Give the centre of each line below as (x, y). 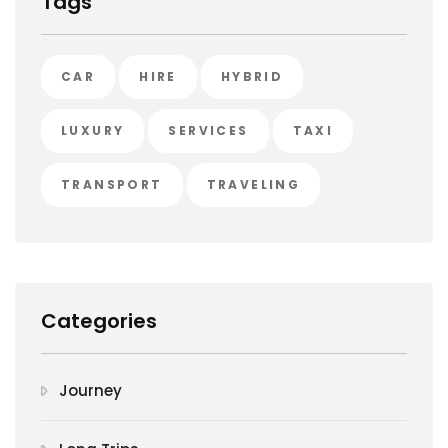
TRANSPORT (112, 184)
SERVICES (208, 130)
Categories (99, 320)
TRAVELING (253, 184)
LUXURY (93, 130)
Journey (90, 390)
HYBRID (252, 76)
